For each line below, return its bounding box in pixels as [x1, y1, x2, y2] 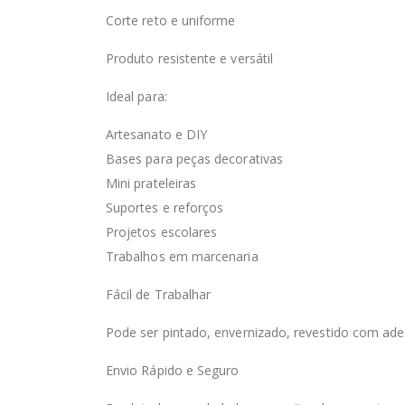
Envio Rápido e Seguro [106, 362, 240, 380]
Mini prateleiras [106, 174, 197, 193]
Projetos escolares [106, 223, 218, 241]
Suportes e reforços [106, 199, 224, 217]
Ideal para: [106, 88, 167, 106]
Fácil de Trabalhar [106, 286, 212, 304]
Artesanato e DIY [106, 126, 208, 144]
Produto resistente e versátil [106, 50, 274, 68]
